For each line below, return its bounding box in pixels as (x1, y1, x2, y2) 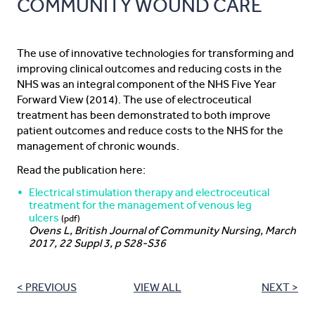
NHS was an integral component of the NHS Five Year (17, 77, 276, 91)
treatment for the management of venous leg (29, 198, 252, 212)
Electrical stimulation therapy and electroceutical (29, 186, 269, 199)
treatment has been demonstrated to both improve (17, 108, 271, 122)
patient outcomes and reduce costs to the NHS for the (17, 124, 283, 137)
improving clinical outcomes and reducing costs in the (17, 62, 282, 75)
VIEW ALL (133, 281, 181, 294)
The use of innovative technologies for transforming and (17, 46, 294, 60)
